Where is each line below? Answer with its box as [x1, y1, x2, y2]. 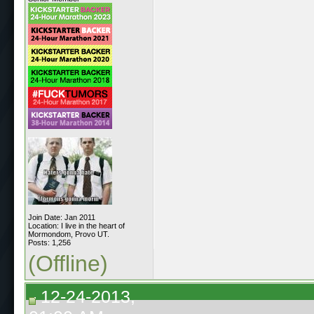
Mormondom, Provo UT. [28, 229, 109, 238]
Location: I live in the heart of [28, 221, 125, 230]
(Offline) [28, 250, 108, 276]
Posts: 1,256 [28, 238, 71, 247]
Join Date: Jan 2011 [28, 212, 95, 221]
